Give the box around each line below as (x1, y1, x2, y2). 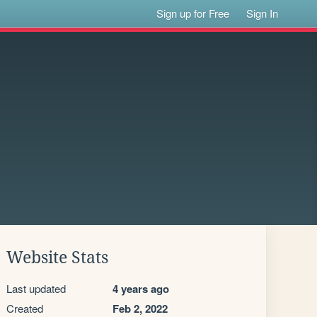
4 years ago (113, 281, 169, 296)
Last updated (6, 281, 66, 296)
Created (6, 301, 43, 316)
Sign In (246, 6, 279, 21)
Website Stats (6, 248, 108, 267)
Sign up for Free (156, 6, 230, 21)
